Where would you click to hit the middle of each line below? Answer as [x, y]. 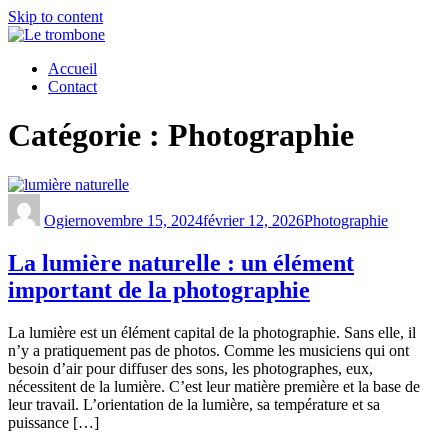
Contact [72, 86]
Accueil [72, 68]
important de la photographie [159, 289]
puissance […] [53, 422]
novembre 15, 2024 [141, 220]
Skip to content [55, 16]
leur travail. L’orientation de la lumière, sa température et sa [194, 404]
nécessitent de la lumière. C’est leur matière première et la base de [214, 386]
